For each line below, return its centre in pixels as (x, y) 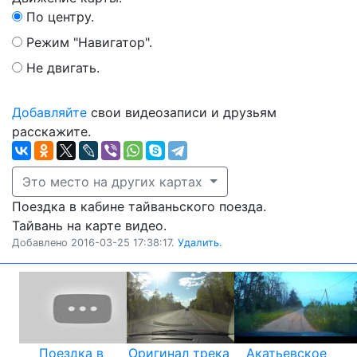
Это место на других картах (114, 182)
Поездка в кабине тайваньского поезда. (139, 206)
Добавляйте (49, 112)
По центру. (60, 17)
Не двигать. (63, 68)
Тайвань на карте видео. (89, 226)
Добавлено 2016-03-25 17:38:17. (95, 243)
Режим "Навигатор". (89, 42)
